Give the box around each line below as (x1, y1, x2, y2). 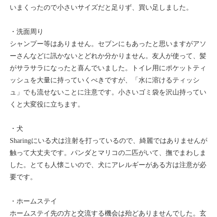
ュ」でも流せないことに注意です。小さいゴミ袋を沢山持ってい (10, 89, 206, 96)
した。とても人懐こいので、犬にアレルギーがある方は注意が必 (10, 161, 206, 169)
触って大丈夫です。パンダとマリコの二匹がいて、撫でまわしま (10, 149, 206, 156)
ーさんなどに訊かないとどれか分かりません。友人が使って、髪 (10, 52, 206, 60)
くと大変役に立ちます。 (10, 101, 84, 108)
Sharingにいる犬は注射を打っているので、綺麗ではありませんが (10, 137, 207, 144)
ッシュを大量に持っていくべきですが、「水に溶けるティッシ (10, 77, 200, 84)
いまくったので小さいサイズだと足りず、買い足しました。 (10, 4, 193, 11)
